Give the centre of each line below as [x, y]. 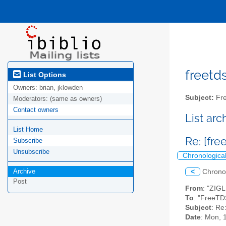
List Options [44, 74]
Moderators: [32, 99]
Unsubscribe [31, 152]
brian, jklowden [61, 88]
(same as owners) [76, 99]
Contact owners [36, 110]
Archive [24, 172]
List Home [28, 130]
